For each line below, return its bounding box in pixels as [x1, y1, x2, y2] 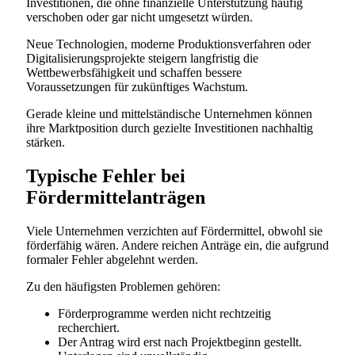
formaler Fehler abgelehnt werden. [26, 252, 198, 266]
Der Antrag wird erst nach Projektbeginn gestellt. [58, 334, 302, 349]
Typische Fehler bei [26, 165, 185, 186]
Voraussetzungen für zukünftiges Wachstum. [26, 79, 248, 94]
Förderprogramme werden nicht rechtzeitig [58, 306, 271, 320]
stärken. [26, 135, 65, 149]
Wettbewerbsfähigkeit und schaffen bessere [26, 65, 242, 79]
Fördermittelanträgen [26, 186, 205, 208]
